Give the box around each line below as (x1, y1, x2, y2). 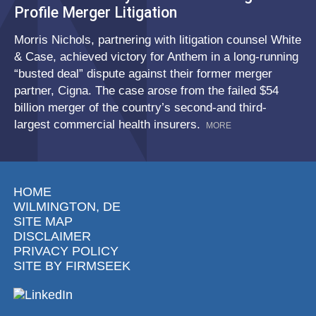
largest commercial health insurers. (14, 118, 200, 132)
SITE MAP (13, 214, 73, 229)
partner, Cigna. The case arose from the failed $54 (14, 84, 279, 98)
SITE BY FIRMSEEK (13, 259, 131, 274)
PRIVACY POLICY (13, 244, 119, 259)
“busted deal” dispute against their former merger (14, 67, 272, 81)
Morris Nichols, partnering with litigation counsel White (14, 33, 301, 47)
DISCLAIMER (13, 229, 92, 244)
